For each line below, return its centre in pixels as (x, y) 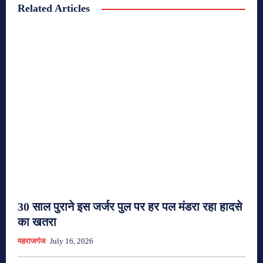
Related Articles (54, 8)
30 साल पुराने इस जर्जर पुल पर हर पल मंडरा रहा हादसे (130, 207)
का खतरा (37, 222)
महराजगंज (31, 241)
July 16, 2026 (72, 241)
